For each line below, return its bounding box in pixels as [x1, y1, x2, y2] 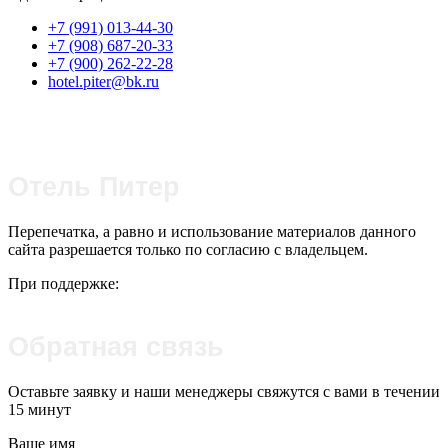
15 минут [8, 400, 71, 418]
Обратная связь [8, 331, 224, 362]
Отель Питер [8, 171, 180, 202]
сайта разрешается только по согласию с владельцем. [8, 240, 368, 258]
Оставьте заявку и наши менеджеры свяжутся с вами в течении [8, 382, 440, 400]
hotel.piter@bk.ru [48, 72, 159, 90]
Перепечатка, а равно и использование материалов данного [8, 222, 416, 240]
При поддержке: [8, 274, 119, 292]
